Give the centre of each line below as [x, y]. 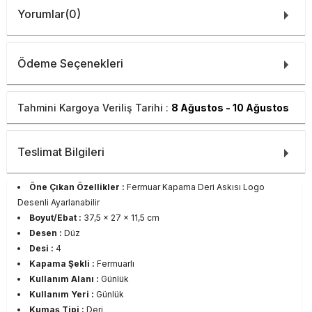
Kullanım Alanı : [64, 279]
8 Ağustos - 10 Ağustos [230, 108]
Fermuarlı [115, 264]
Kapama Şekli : [62, 264]
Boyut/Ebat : [55, 218]
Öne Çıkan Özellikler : [77, 187]
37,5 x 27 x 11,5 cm [120, 218]
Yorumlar [41, 14]
